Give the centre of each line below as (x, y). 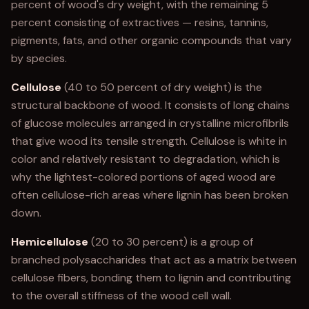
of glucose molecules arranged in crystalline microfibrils (150, 123)
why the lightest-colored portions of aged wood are (143, 177)
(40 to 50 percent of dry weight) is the (162, 87)
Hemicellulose (50, 242)
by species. (39, 58)
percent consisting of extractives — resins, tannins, (140, 22)
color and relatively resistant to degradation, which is (146, 159)
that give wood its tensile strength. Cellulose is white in (149, 141)
